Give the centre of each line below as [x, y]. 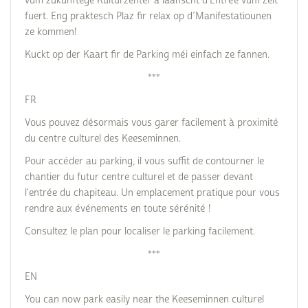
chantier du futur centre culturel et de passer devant [139, 177]
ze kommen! [51, 32]
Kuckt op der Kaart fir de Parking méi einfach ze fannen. [147, 55]
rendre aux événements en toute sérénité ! [118, 209]
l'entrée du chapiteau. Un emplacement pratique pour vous [152, 193]
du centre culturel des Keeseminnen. [103, 139]
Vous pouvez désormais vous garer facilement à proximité [152, 123]
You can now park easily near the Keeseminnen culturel [144, 299]
